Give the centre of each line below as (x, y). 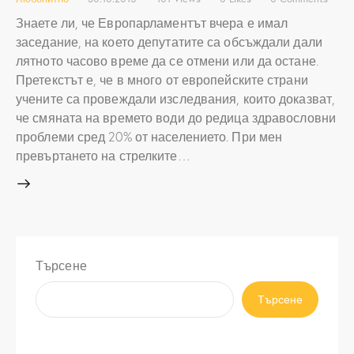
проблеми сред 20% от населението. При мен (149, 137)
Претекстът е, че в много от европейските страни (162, 80)
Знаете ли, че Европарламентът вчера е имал (152, 23)
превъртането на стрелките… (103, 156)
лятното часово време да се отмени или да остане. (167, 61)
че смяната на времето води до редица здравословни (176, 118)
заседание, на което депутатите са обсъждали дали (169, 42)
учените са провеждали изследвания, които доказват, (176, 99)
